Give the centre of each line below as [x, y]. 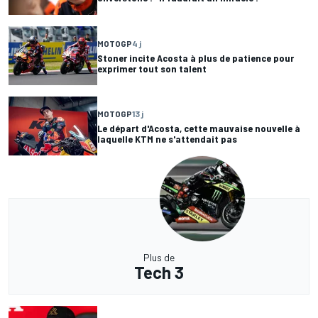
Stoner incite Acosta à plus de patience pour [196, 57]
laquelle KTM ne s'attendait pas [167, 138]
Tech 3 [159, 273]
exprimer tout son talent [152, 68]
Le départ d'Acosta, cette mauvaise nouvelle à [199, 128]
